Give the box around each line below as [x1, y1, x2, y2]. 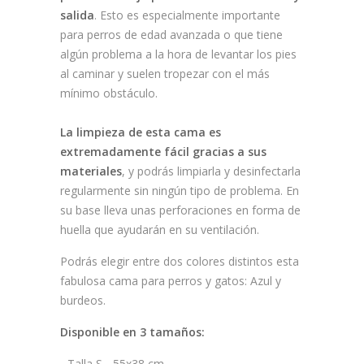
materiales [60, 163, 122, 180]
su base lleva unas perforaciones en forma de [60, 202, 301, 219]
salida [60, 7, 94, 24]
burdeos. [60, 292, 106, 309]
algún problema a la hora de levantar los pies [60, 46, 297, 63]
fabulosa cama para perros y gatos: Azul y [60, 273, 281, 289]
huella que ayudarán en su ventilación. [60, 222, 259, 238]
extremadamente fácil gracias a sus [60, 144, 266, 160]
